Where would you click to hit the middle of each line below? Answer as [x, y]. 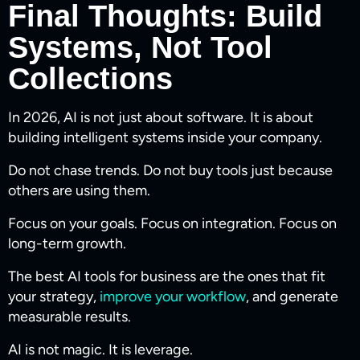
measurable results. [70, 317]
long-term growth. [67, 244]
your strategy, [54, 297]
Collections [90, 79]
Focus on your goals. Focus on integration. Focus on [172, 224]
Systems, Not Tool [140, 48]
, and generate [292, 297]
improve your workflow [173, 297]
